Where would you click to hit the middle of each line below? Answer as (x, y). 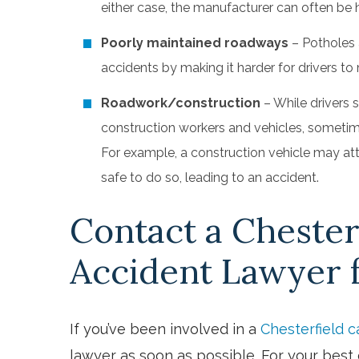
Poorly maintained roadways (195, 42)
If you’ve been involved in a (165, 329)
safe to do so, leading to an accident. (210, 177)
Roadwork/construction (181, 103)
